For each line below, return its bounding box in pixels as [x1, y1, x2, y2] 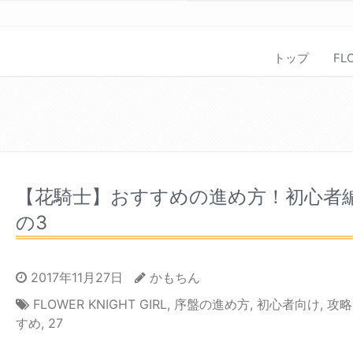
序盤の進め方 [173, 296, 250, 313]
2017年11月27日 [26, 269, 123, 286]
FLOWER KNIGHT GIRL [32, 296, 167, 313]
